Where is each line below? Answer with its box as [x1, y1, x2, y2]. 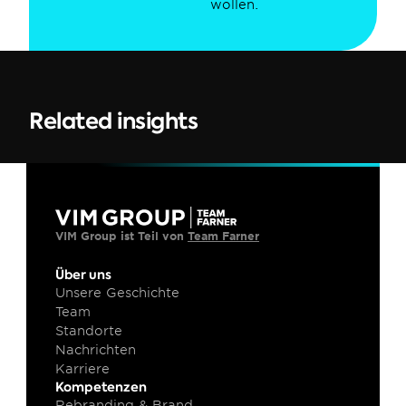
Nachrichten [55, 343, 136, 357]
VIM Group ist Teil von [55, 229, 188, 243]
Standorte [55, 324, 122, 338]
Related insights [29, 106, 198, 136]
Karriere [55, 362, 110, 376]
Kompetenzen [55, 378, 147, 396]
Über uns [55, 266, 111, 284]
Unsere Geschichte [55, 285, 179, 300]
